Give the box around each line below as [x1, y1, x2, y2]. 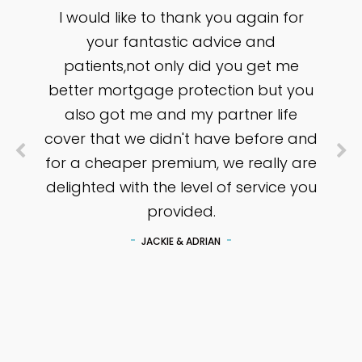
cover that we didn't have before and [44, 128, 318, 149]
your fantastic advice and [86, 32, 276, 53]
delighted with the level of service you [45, 177, 317, 198]
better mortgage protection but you [48, 80, 314, 101]
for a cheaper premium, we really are [45, 153, 317, 174]
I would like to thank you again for [58, 7, 304, 28]
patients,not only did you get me [63, 56, 299, 77]
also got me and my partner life [65, 104, 297, 125]
